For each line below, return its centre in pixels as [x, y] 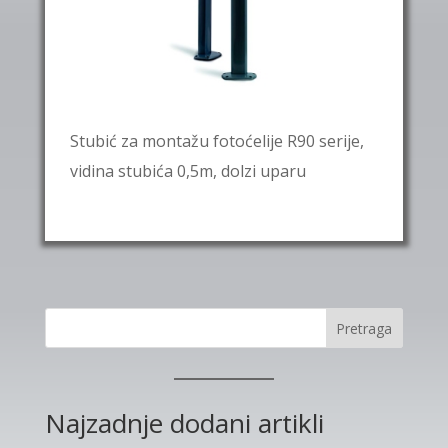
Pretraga [364, 329]
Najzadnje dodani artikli [184, 423]
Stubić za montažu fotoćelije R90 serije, [216, 141]
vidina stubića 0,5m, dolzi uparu [187, 171]
